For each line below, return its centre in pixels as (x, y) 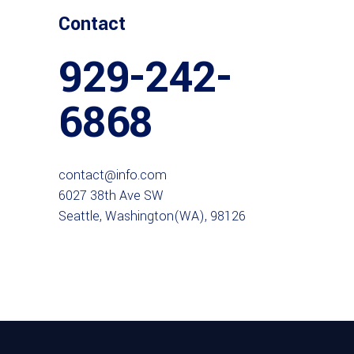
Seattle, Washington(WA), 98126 (152, 216)
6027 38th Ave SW (111, 195)
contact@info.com (113, 175)
